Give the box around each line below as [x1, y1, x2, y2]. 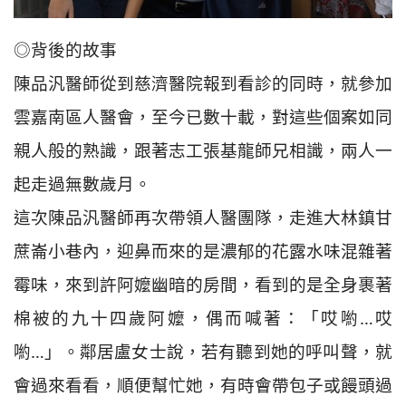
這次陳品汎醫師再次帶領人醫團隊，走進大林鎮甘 [14, 206, 392, 229]
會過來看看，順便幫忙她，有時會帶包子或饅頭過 [14, 373, 392, 397]
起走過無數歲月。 [14, 172, 151, 196]
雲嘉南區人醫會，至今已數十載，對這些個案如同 [14, 105, 392, 129]
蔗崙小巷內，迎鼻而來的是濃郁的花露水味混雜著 [14, 239, 392, 263]
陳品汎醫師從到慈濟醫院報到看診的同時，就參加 [14, 72, 392, 95]
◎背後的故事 [14, 38, 117, 62]
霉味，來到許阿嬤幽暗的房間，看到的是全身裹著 [14, 273, 392, 296]
